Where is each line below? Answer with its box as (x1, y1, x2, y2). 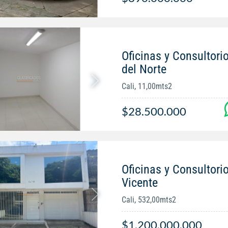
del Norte (121, 62, 166, 77)
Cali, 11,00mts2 (121, 81, 172, 92)
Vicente (121, 176, 158, 190)
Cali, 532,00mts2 (121, 195, 176, 205)
